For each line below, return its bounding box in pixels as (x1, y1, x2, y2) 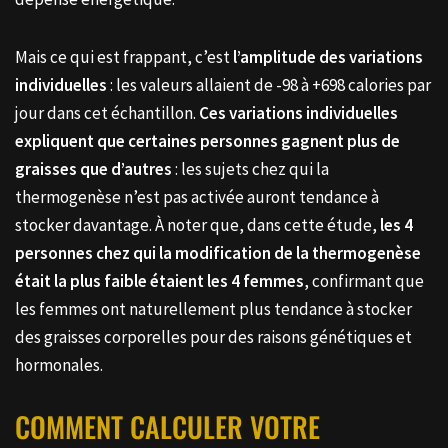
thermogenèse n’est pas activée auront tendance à (15, 185, 379, 208)
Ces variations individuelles (199, 101, 398, 124)
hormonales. (15, 353, 103, 376)
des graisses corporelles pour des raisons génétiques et (15, 325, 412, 348)
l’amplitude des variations (233, 45, 423, 68)
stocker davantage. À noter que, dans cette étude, (15, 213, 380, 236)
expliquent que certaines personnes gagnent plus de (15, 129, 400, 152)
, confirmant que (304, 269, 424, 292)
